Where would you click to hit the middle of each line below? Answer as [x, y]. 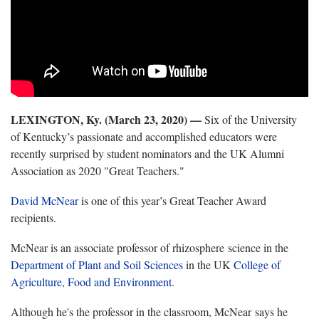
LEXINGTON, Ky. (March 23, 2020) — [106, 120]
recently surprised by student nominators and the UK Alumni [147, 154]
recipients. [33, 218]
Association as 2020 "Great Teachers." [98, 171]
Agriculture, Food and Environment [91, 282]
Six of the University [249, 120]
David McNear [45, 201]
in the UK [208, 265]
